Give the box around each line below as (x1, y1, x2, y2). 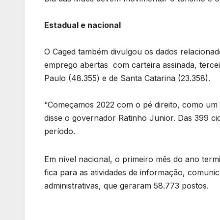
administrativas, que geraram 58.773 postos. (44, 180, 209, 191)
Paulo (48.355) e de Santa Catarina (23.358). (44, 73, 210, 83)
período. (44, 126, 75, 136)
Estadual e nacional (44, 20, 121, 30)
